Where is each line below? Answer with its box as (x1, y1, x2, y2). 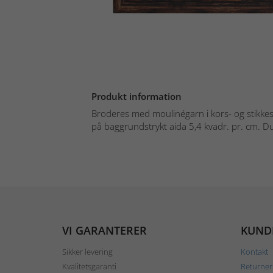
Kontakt (240, 246, 268, 257)
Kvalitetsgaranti (62, 260, 116, 272)
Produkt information (91, 90, 182, 102)
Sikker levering (62, 246, 113, 257)
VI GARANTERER (62, 222, 147, 238)
